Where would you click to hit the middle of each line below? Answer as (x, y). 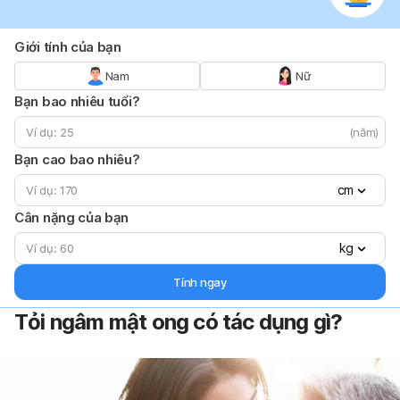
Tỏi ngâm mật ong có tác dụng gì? (179, 321)
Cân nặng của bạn (72, 217)
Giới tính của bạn (68, 46)
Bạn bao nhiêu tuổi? (77, 101)
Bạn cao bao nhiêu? (77, 159)
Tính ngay (200, 282)
